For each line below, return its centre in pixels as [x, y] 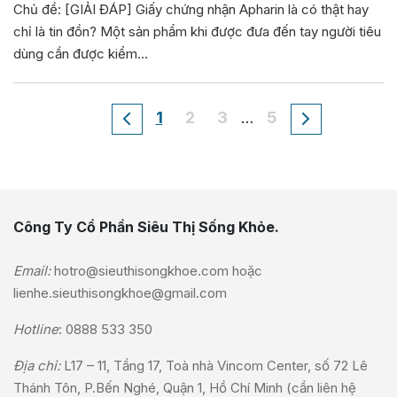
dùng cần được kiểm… [81, 54]
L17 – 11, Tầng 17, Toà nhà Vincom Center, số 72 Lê [216, 366]
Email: [32, 271]
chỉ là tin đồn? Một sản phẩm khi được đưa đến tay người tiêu [197, 32]
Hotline [36, 330]
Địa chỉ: [39, 366]
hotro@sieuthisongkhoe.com [141, 271]
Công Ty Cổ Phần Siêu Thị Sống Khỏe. [146, 227]
